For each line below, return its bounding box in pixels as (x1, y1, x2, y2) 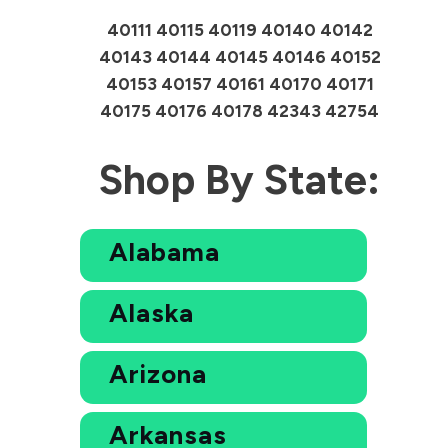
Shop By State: (99, 154, 381, 204)
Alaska (108, 296, 194, 329)
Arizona (108, 357, 207, 390)
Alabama (108, 235, 220, 268)
